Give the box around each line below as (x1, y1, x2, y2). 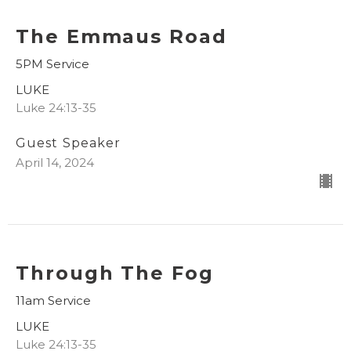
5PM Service (16, 56, 89, 71)
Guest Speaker (16, 135, 121, 150)
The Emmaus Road (16, 24, 227, 48)
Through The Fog (16, 261, 214, 284)
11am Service (16, 292, 91, 308)
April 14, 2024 (16, 154, 94, 170)
